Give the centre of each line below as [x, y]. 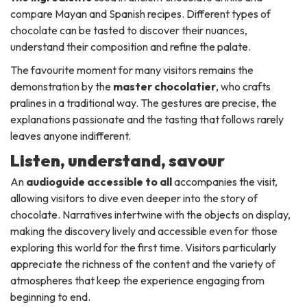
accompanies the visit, [225, 181]
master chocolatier [164, 86]
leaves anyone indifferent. [71, 135]
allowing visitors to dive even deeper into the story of [134, 198]
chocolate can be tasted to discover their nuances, [129, 30]
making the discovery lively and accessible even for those [144, 231]
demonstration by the [62, 86]
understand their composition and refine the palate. [131, 46]
